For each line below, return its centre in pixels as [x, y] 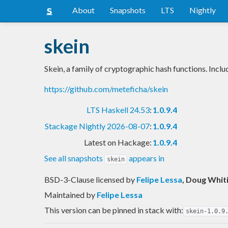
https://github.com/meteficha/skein [106, 89]
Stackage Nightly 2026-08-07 [97, 126]
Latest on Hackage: [118, 142]
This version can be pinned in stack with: [114, 210]
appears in [146, 158]
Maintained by [70, 194]
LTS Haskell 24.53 [118, 109]
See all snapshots [74, 158]
